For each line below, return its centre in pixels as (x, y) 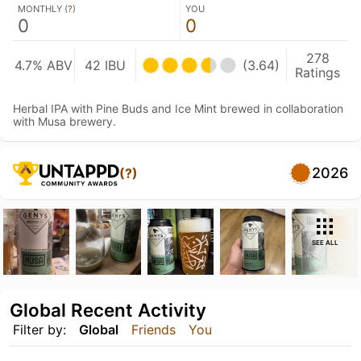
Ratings (318, 73)
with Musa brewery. (64, 121)
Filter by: (39, 329)
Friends (154, 329)
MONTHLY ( (43, 9)
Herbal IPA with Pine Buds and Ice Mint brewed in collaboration (178, 108)
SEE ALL (325, 243)
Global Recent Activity (108, 309)
